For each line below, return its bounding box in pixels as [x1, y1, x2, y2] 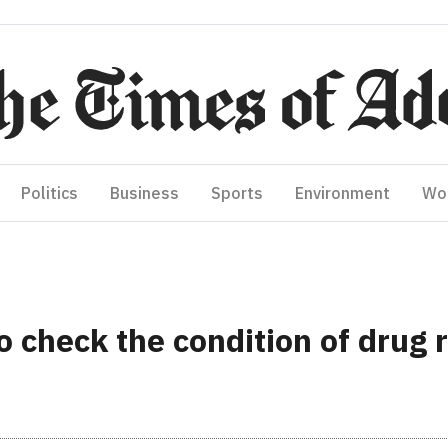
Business [110, 183, 179, 203]
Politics [21, 183, 78, 203]
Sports [211, 183, 263, 203]
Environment [295, 183, 390, 203]
